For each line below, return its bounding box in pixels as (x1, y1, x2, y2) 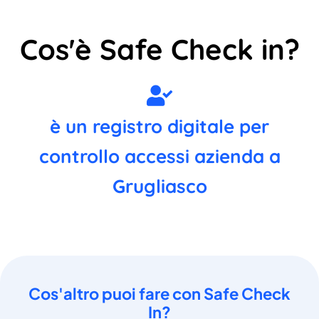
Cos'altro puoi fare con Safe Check (28, 283, 291, 303)
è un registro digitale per (50, 114, 269, 138)
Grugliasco (112, 174, 207, 198)
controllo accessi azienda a (38, 144, 281, 168)
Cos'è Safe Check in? (19, 31, 300, 67)
